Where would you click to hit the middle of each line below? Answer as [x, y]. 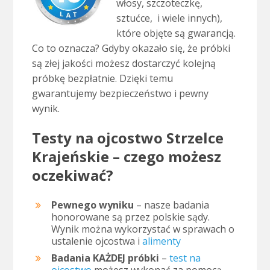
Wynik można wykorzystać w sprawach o [143, 229]
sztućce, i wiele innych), [169, 18]
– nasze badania [172, 205]
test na [185, 258]
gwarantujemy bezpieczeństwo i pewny [120, 94]
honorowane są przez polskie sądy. [130, 217]
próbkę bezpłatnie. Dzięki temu [102, 79]
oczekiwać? [72, 175]
